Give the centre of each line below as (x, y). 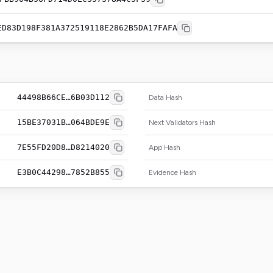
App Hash (165, 147)
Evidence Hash (172, 172)
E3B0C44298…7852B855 (63, 172)
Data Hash (165, 97)
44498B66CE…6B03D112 (63, 97)
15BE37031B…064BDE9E (63, 122)
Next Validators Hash (182, 122)
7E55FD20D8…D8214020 (63, 147)
